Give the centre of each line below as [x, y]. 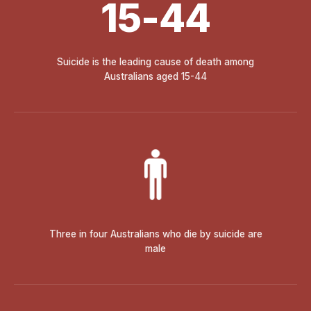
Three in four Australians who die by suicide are [155, 234]
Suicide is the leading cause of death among [155, 61]
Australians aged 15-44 [155, 76]
